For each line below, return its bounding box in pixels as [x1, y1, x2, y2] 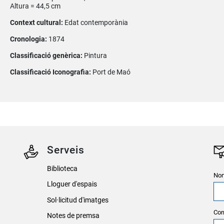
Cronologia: [9, 34, 48, 43]
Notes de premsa [47, 211, 99, 220]
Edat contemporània [64, 18, 128, 27]
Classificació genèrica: [9, 51, 84, 60]
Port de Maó [92, 67, 130, 76]
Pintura [83, 51, 107, 60]
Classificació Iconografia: [9, 67, 92, 76]
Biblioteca [47, 164, 77, 173]
